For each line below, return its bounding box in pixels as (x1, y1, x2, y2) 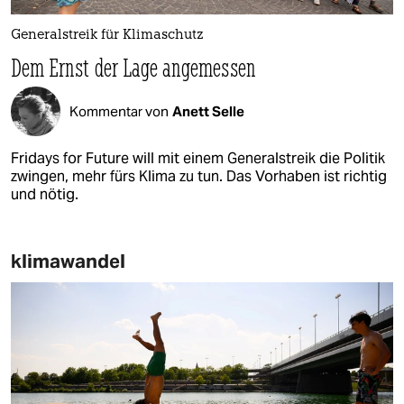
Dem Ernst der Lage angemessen (11, 51, 256, 84)
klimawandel (11, 249, 125, 274)
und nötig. (11, 185, 78, 205)
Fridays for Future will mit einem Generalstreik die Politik (11, 149, 385, 169)
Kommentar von (69, 102, 169, 120)
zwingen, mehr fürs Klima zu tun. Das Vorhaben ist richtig (11, 167, 387, 187)
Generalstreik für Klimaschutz (11, 29, 204, 43)
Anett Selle (172, 102, 244, 120)
